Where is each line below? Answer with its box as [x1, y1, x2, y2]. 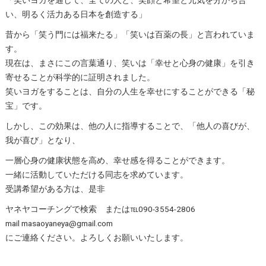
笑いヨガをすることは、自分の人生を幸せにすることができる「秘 [5, 87, 255, 96]
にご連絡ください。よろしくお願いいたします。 [5, 233, 188, 242]
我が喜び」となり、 [5, 135, 80, 145]
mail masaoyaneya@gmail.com [5, 218, 113, 228]
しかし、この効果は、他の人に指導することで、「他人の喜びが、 [5, 121, 255, 131]
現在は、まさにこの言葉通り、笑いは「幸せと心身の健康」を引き [5, 58, 255, 68]
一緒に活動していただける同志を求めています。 [5, 170, 188, 179]
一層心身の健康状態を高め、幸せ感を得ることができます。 [5, 156, 230, 165]
